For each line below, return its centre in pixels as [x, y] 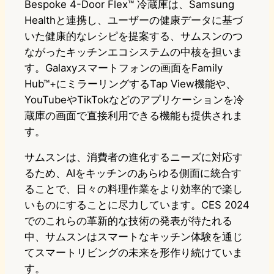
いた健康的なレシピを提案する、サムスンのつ [134, 36]
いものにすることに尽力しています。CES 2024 [137, 205]
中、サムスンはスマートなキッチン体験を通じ [134, 237]
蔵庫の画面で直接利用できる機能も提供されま [134, 116]
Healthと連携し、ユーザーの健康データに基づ [134, 20]
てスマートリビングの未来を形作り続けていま [134, 253]
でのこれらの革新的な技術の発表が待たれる [128, 221]
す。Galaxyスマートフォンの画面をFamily [124, 68]
